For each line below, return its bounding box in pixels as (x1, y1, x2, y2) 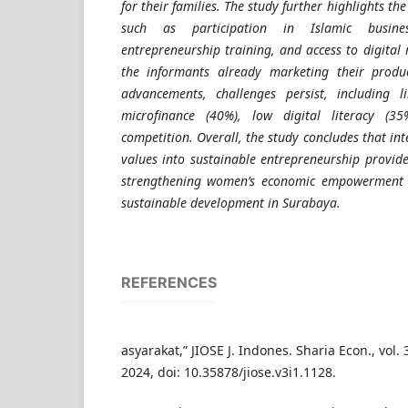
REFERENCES (120, 273, 217, 292)
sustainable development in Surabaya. (120, 194, 341, 212)
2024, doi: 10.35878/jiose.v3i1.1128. (120, 363, 336, 382)
